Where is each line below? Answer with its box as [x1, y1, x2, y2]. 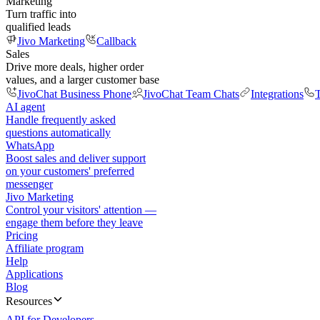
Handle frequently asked [6, 114, 116, 126]
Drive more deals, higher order [6, 61, 144, 73]
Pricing [6, 229, 38, 241]
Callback [96, 35, 136, 47]
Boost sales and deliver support [6, 152, 146, 164]
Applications [6, 268, 63, 280]
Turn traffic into [6, 8, 76, 20]
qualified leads [6, 21, 71, 33]
